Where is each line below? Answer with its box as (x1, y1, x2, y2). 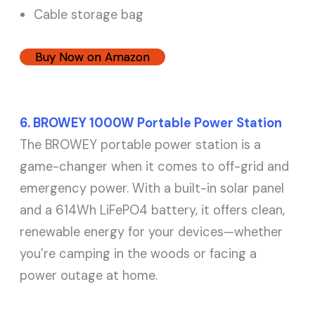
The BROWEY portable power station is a (20, 136, 262, 153)
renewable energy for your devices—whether (20, 223, 283, 240)
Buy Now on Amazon (35, 49, 150, 65)
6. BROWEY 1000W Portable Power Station (20, 114, 283, 131)
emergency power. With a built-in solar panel (20, 179, 285, 197)
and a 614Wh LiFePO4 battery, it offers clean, (20, 201, 285, 219)
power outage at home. (20, 266, 158, 284)
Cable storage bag (34, 6, 144, 23)
